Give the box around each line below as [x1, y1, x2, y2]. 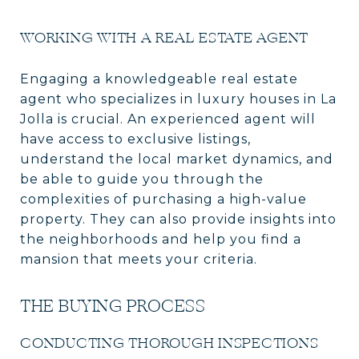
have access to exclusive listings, [20, 131, 251, 147]
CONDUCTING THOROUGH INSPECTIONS [20, 333, 319, 353]
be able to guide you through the [20, 171, 264, 187]
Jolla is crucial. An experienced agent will [20, 111, 316, 127]
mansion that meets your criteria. [20, 251, 257, 267]
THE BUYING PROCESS [20, 294, 205, 317]
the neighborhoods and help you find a [20, 231, 301, 247]
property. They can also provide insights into [20, 211, 337, 227]
